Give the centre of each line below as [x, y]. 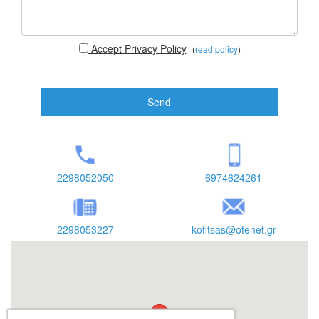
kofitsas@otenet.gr [234, 229]
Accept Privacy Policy [137, 48]
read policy [216, 48]
